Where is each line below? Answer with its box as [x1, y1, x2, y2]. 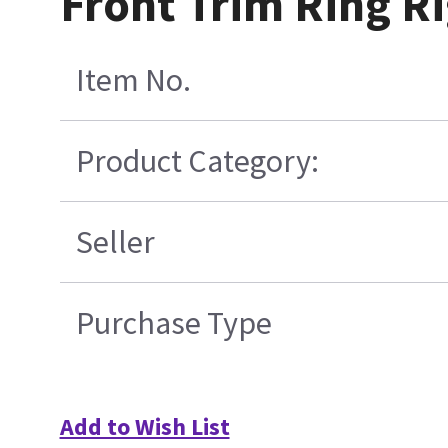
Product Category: [75, 141, 319, 182]
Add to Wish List [59, 411, 230, 443]
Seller [75, 222, 155, 263]
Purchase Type [75, 303, 272, 344]
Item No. [75, 60, 191, 101]
